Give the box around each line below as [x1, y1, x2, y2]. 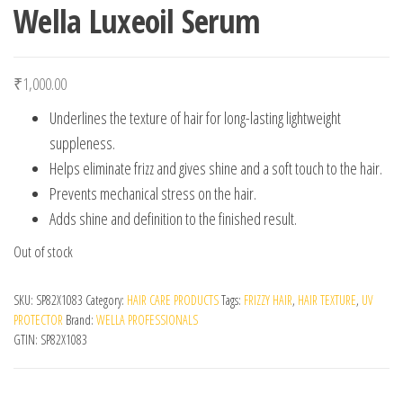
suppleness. [49, 131, 115, 154]
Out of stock [13, 240, 73, 262]
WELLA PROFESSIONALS [96, 310, 198, 328]
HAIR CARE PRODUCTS [127, 291, 219, 309]
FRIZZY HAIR [244, 291, 292, 309]
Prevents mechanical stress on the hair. [49, 182, 256, 204]
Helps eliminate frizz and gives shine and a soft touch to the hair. [49, 157, 382, 179]
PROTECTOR [13, 310, 63, 328]
